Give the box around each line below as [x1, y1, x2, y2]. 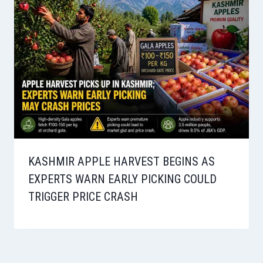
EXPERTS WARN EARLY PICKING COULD [28, 172, 217, 187]
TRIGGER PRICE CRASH [28, 190, 138, 204]
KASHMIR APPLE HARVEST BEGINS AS [28, 154, 215, 169]
